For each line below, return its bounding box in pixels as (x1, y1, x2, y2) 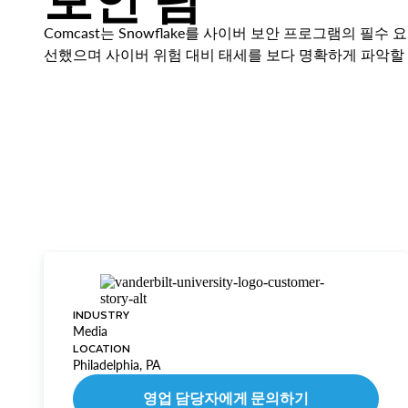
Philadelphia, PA (73, 357, 160, 373)
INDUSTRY (73, 305, 129, 324)
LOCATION (73, 339, 130, 358)
